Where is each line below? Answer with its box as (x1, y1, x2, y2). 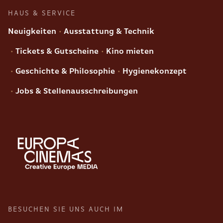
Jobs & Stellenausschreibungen (13, 87, 138, 96)
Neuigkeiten (8, 27, 56, 36)
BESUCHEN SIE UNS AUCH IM (8, 206, 123, 213)
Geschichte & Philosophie (13, 67, 115, 76)
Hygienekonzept (120, 67, 187, 76)
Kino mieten (104, 47, 154, 56)
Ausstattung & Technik (62, 27, 154, 36)
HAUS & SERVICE (8, 9, 76, 17)
